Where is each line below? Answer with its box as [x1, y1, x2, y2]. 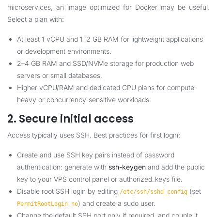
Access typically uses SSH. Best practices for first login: [7, 131, 180, 139]
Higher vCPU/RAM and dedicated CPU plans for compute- [17, 83, 197, 92]
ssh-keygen [108, 163, 146, 171]
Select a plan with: [7, 15, 64, 23]
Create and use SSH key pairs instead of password [17, 151, 174, 159]
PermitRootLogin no [17, 201, 78, 207]
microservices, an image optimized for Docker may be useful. [7, 3, 210, 11]
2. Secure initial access [7, 111, 134, 126]
